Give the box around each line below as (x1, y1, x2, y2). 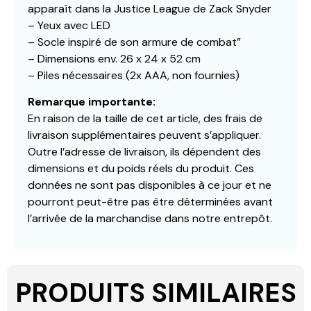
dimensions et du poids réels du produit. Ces (28, 161, 254, 176)
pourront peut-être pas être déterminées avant (28, 194, 273, 210)
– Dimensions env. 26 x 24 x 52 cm (28, 51, 201, 66)
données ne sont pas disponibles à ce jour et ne (28, 178, 271, 193)
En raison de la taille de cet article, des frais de (28, 111, 262, 126)
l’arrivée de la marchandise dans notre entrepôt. (28, 211, 272, 226)
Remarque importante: (28, 94, 155, 110)
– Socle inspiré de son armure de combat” (28, 34, 241, 49)
